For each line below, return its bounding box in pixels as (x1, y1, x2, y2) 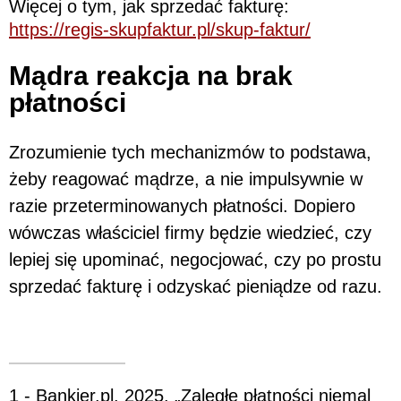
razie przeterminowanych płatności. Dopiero (9, 196, 355, 217)
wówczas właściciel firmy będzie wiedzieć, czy (9, 223, 371, 243)
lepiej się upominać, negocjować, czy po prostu (9, 250, 381, 270)
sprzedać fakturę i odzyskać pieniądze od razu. (9, 277, 382, 297)
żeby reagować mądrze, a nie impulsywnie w (9, 169, 363, 190)
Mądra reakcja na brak (9, 61, 293, 91)
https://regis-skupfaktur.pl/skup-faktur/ (9, 20, 311, 40)
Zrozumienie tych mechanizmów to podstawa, (9, 142, 371, 163)
